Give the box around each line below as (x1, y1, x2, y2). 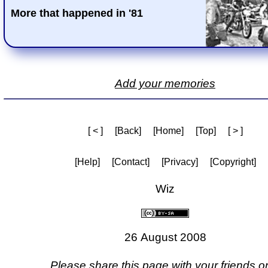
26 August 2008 (124, 231, 206, 244)
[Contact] (111, 156, 150, 167)
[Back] (114, 125, 141, 136)
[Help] (74, 156, 100, 167)
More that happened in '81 (11, 7, 143, 20)
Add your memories (115, 77, 215, 90)
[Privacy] (161, 156, 198, 167)
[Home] (153, 125, 184, 136)
